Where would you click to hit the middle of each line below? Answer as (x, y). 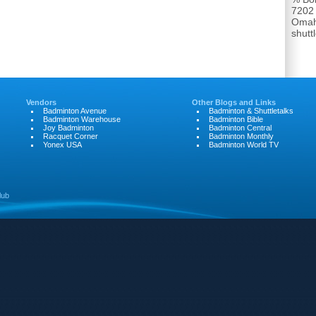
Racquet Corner (71, 136)
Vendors (41, 102)
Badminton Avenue (75, 111)
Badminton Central (240, 128)
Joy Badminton (68, 128)
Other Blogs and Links (234, 102)
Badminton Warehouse (82, 119)
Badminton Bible (236, 119)
